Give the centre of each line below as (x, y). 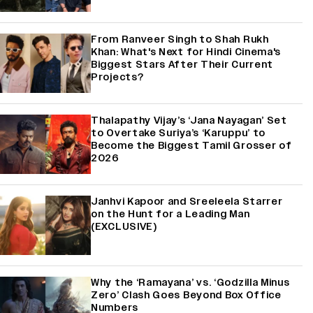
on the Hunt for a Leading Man (170, 214)
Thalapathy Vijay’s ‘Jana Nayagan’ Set (189, 120)
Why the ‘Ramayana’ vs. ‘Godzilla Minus (190, 282)
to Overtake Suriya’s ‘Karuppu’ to (179, 133)
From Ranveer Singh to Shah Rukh (180, 39)
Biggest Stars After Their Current (182, 64)
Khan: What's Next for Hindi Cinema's (186, 52)
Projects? (117, 77)
